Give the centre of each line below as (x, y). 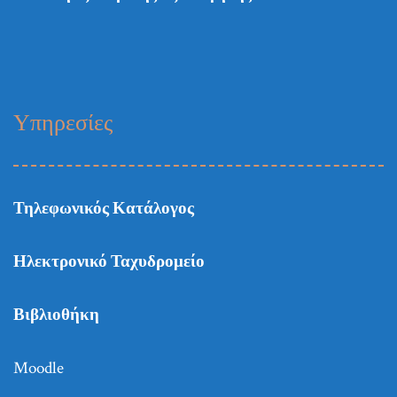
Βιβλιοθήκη (56, 315)
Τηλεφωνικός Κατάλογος (104, 209)
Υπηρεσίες (63, 122)
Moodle (39, 369)
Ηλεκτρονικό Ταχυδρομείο (109, 262)
